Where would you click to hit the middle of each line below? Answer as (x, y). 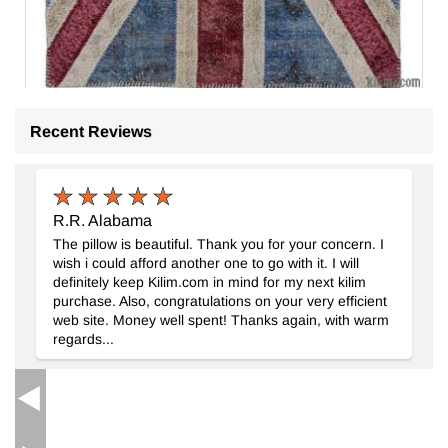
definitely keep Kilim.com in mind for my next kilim (209, 282)
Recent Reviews (91, 130)
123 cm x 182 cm (87, 159)
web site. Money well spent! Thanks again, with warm (220, 320)
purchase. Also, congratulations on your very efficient (219, 301)
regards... (83, 339)
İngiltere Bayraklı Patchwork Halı (185, 139)
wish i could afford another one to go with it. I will (205, 263)
